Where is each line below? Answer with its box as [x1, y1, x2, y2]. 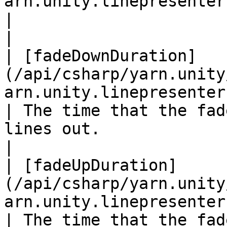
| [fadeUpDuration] [4, 156, 177, 174]
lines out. [4, 120, 100, 138]
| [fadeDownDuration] [4, 47, 197, 65]
